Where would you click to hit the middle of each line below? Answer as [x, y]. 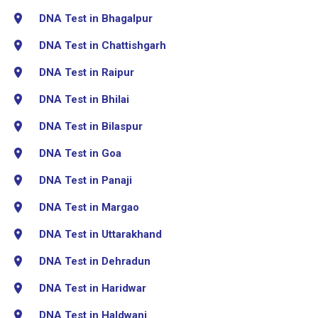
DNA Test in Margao [89, 207]
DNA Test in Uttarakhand [100, 234]
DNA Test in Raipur [87, 72]
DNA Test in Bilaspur [91, 126]
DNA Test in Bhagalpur [96, 18]
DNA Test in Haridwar [93, 288]
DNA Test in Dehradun [95, 261]
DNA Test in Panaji [86, 180]
